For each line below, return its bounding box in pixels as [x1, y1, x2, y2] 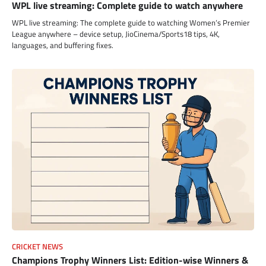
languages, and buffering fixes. [12, 39, 113, 51]
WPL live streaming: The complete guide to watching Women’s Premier [12, 16, 250, 28]
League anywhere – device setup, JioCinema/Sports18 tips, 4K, [12, 27, 220, 40]
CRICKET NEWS [12, 240, 63, 252]
